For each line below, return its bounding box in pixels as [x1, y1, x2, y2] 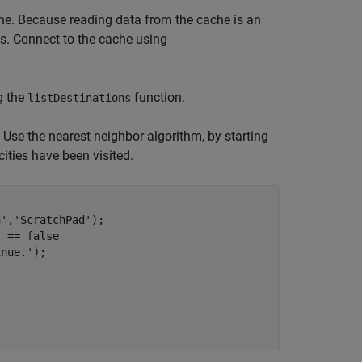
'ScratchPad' [14, 213, 91, 226]
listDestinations [27, 91, 131, 104]
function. [131, 90, 185, 105]
